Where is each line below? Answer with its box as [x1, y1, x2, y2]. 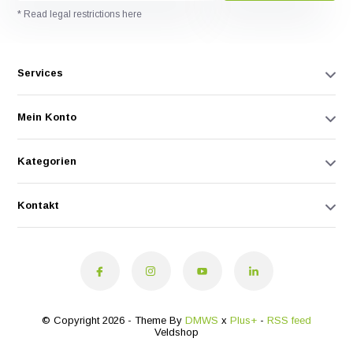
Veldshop [154, 326, 199, 339]
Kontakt [17, 199, 60, 212]
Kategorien [17, 155, 77, 168]
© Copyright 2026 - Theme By [42, 314, 185, 327]
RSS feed [267, 314, 311, 327]
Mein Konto [17, 111, 77, 124]
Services [17, 67, 64, 80]
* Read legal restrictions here [17, 9, 143, 20]
